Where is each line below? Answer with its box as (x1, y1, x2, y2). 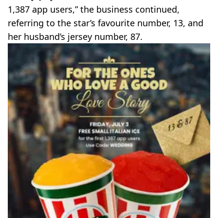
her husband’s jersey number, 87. (8, 31, 143, 43)
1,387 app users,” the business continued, (8, 3, 180, 16)
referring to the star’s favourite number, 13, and (8, 17, 203, 29)
